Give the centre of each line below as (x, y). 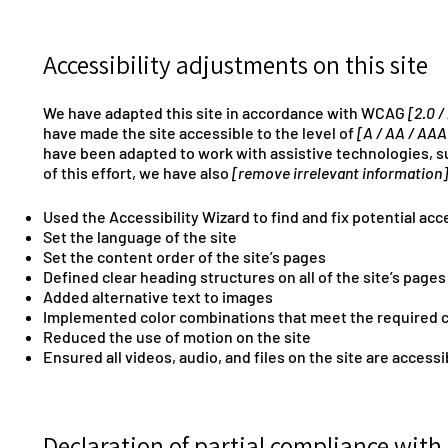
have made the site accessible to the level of (200, 132)
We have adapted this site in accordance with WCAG (225, 112)
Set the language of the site (141, 236)
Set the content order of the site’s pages (184, 256)
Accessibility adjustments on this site (235, 65)
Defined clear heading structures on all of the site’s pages (244, 276)
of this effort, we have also (137, 172)
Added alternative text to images (158, 296)
